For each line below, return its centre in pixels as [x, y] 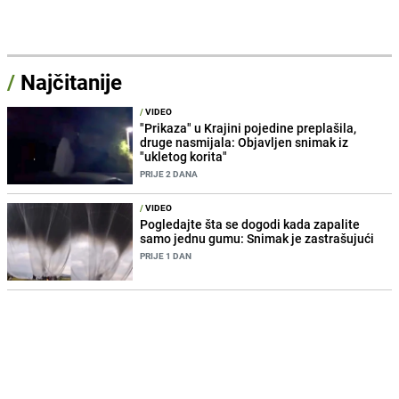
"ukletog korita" [184, 156]
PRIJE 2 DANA [169, 173]
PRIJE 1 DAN [166, 255]
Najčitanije [71, 81]
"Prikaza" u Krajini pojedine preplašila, [248, 127]
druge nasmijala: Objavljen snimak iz [244, 142]
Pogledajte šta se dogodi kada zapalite [250, 224]
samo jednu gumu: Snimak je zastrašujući [257, 238]
